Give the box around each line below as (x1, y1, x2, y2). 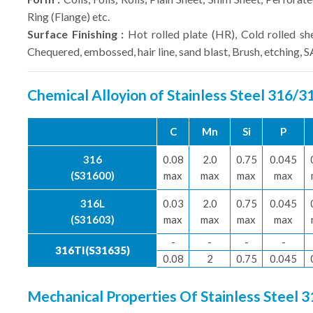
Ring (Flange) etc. (27, 9, 110, 23)
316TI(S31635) (54, 243, 130, 256)
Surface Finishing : (27, 27, 124, 41)
